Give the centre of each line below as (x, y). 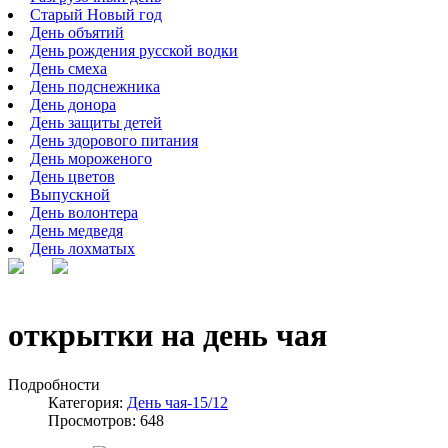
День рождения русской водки (134, 50)
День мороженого (91, 158)
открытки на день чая (167, 335)
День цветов (72, 176)
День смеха (68, 68)
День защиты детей (96, 122)
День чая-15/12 (177, 402)
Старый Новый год (96, 14)
